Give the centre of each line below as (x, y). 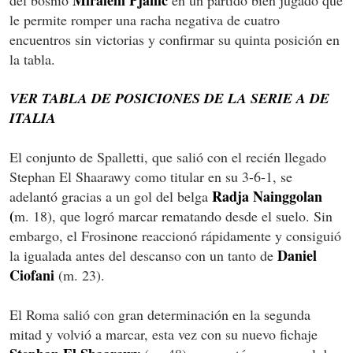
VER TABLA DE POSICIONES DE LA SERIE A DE (169, 98)
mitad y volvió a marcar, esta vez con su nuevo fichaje (163, 334)
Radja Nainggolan (267, 196)
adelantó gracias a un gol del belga (111, 196)
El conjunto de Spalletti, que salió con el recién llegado (168, 156)
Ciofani (32, 275)
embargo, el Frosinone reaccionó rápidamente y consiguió (175, 235)
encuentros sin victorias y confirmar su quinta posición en (175, 39)
